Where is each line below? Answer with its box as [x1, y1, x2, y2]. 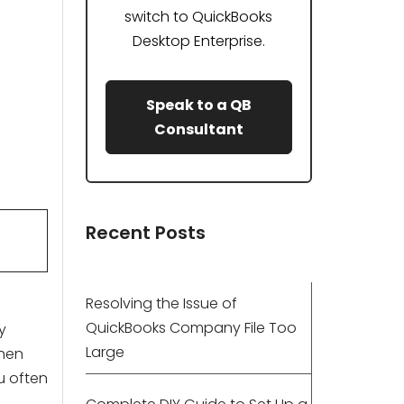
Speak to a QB [145, 95, 252, 115]
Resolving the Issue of [85, 293, 237, 314]
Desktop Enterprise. [132, 31, 265, 51]
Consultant [153, 119, 243, 140]
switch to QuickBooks [124, 6, 273, 27]
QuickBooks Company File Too [85, 317, 297, 338]
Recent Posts [85, 220, 206, 245]
